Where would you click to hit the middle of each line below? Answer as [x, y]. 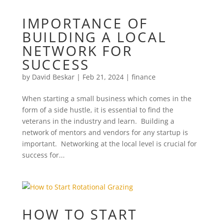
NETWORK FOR [77, 51]
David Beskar [53, 77]
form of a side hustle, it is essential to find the [97, 110]
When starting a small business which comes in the [107, 98]
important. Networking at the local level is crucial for [109, 144]
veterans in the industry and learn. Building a [98, 121]
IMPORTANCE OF [85, 23]
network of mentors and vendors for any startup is [105, 132]
